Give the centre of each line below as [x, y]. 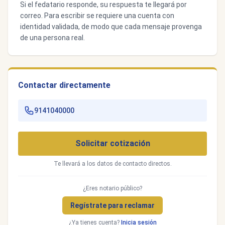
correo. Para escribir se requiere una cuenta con [97, 16]
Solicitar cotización [113, 143]
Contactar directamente [64, 85]
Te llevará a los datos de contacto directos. [113, 164]
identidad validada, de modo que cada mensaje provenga [111, 27]
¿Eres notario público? [113, 188]
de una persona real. [52, 38]
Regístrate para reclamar [113, 205]
